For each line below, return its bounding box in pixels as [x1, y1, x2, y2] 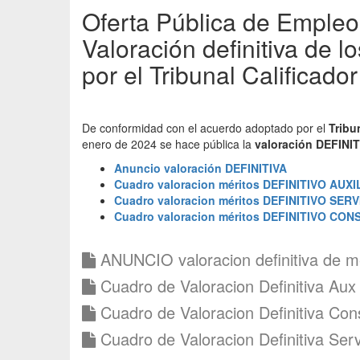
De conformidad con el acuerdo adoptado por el [82, 120, 329, 136]
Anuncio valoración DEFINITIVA [114, 160, 287, 176]
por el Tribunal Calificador [82, 57, 358, 92]
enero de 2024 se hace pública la [82, 136, 255, 152]
